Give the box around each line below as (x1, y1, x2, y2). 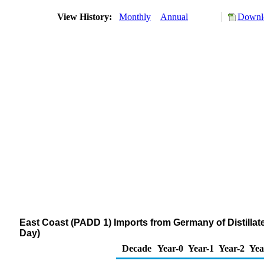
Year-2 (219, 243, 245, 253)
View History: (55, 12, 117, 22)
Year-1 (188, 243, 214, 253)
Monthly (119, 12, 151, 22)
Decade (122, 243, 151, 253)
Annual (160, 12, 188, 22)
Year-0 (157, 243, 183, 253)
